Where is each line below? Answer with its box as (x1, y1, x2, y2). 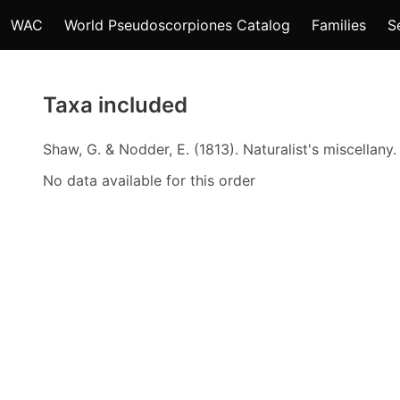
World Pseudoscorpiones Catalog (64, 16, 290, 34)
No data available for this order (43, 171, 255, 189)
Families (312, 16, 366, 34)
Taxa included (43, 92, 187, 118)
